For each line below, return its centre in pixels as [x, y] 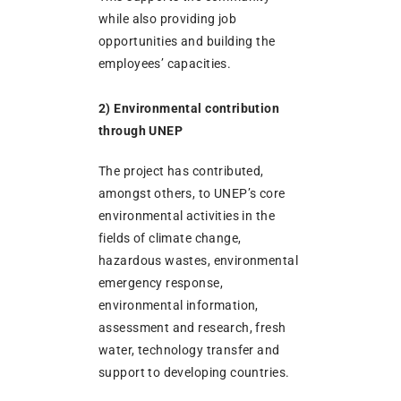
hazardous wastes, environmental [199, 261]
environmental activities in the [187, 216]
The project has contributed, [181, 171]
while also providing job [168, 19]
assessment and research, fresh [192, 328]
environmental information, [179, 306]
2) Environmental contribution [189, 109]
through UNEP [141, 131]
